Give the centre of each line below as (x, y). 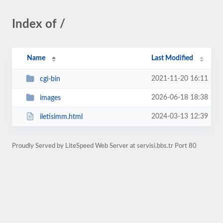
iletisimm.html (61, 117)
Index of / (39, 24)
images (50, 98)
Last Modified (172, 58)
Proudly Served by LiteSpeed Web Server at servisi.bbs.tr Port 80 (104, 146)
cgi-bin (50, 79)
